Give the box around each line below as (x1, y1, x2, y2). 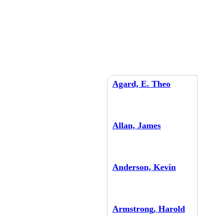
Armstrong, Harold (112, 204, 185, 214)
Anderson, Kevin (112, 162, 176, 172)
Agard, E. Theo (112, 79, 170, 89)
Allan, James (112, 121, 161, 130)
